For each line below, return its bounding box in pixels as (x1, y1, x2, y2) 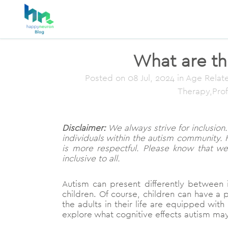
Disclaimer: (62, 122, 106, 134)
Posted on (85, 72, 128, 83)
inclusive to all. (62, 153, 120, 164)
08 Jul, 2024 (128, 72, 175, 83)
